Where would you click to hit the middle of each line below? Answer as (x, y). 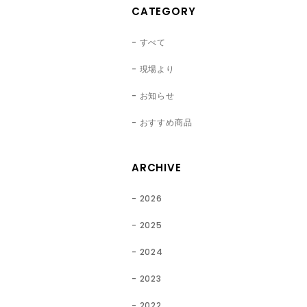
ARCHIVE (157, 167)
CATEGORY (164, 11)
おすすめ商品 (166, 122)
